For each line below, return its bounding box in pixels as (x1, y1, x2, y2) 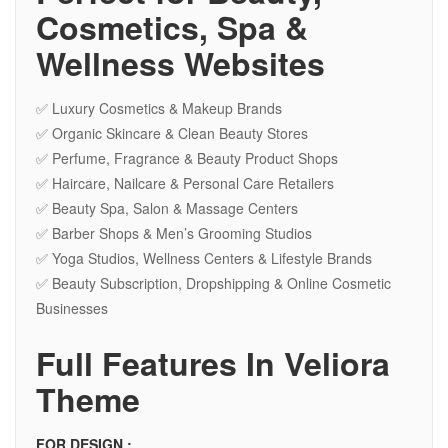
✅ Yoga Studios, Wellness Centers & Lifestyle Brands (36, 248, 372, 269)
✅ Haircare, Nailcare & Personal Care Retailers (36, 173, 334, 194)
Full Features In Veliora (36, 340, 390, 387)
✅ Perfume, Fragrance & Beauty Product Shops (36, 148, 338, 169)
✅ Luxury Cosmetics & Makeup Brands (36, 98, 282, 119)
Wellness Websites (36, 40, 325, 87)
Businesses (36, 298, 108, 319)
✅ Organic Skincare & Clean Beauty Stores (36, 123, 308, 144)
